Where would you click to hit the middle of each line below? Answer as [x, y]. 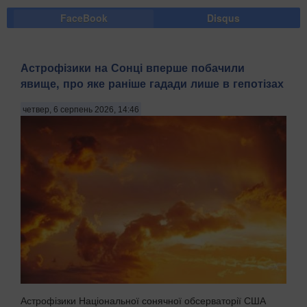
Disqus [223, 17]
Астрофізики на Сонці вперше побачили [133, 67]
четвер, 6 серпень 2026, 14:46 [81, 110]
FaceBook [84, 17]
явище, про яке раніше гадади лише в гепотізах [152, 83]
